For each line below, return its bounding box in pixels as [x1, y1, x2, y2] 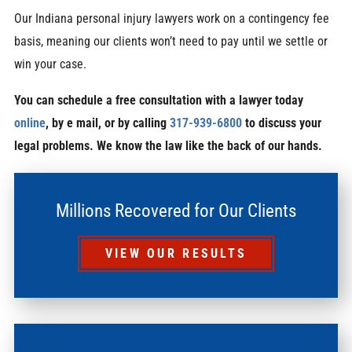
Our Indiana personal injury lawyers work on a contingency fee [13, 11, 329, 27]
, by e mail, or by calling [45, 115, 170, 130]
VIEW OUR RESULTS [104, 246, 247, 262]
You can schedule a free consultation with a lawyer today [13, 92, 303, 108]
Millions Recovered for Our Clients [56, 200, 296, 222]
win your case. [13, 57, 86, 72]
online [13, 115, 46, 130]
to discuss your [241, 115, 321, 130]
